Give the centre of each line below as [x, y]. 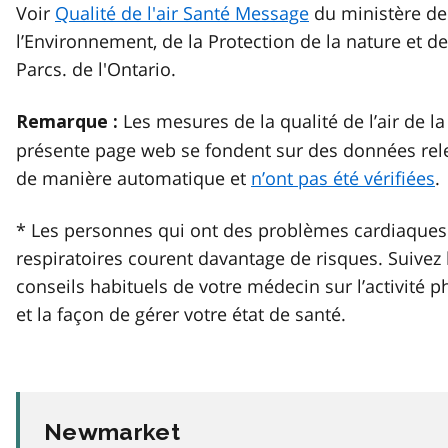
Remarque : [67, 121]
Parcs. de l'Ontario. [96, 68]
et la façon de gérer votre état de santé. [181, 313]
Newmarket [112, 431]
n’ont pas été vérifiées [343, 177]
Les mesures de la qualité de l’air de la [281, 120]
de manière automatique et [133, 177]
